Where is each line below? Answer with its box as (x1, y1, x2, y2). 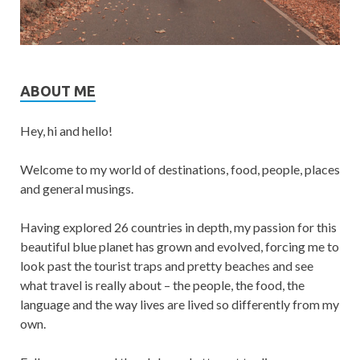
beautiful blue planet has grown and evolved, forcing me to (20, 239, 339, 255)
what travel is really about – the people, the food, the (20, 277, 305, 293)
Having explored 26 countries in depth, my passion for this (20, 219, 337, 235)
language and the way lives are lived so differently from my (20, 297, 339, 313)
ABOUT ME (20, 83, 96, 100)
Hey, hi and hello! (20, 123, 112, 139)
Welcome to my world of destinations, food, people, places (20, 162, 340, 178)
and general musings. (20, 181, 133, 197)
